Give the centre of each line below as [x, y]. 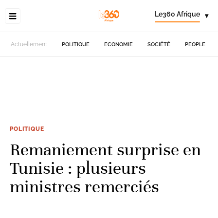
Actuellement [29, 44]
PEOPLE [195, 44]
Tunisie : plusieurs [78, 168]
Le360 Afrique [177, 14]
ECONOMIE [119, 44]
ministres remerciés [84, 186]
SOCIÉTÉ [159, 44]
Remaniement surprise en [105, 149]
